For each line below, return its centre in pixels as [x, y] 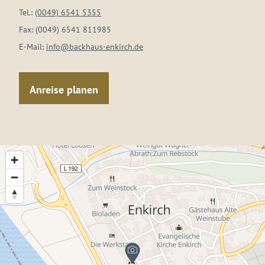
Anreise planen [64, 89]
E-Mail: [33, 47]
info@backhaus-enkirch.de [95, 47]
